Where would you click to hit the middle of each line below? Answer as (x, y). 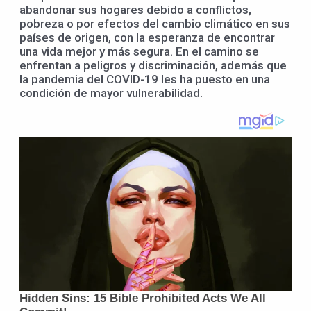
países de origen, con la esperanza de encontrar (147, 38)
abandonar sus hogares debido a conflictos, (135, 10)
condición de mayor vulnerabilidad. (111, 93)
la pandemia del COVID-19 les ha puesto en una (145, 79)
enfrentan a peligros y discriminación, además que (153, 66)
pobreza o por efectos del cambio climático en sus (155, 24)
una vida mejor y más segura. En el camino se (139, 52)
